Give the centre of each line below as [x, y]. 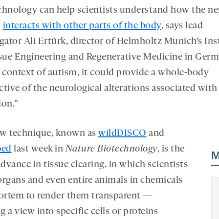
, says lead [182, 26]
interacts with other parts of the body [82, 26]
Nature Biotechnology [111, 149]
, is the [171, 149]
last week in [38, 149]
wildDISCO [122, 134]
